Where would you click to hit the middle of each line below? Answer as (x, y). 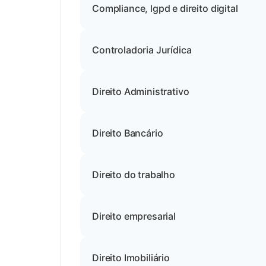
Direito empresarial (134, 216)
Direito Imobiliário (131, 258)
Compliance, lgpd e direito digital (165, 8)
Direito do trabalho (134, 175)
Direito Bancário (128, 133)
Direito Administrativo (141, 91)
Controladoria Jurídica (142, 50)
